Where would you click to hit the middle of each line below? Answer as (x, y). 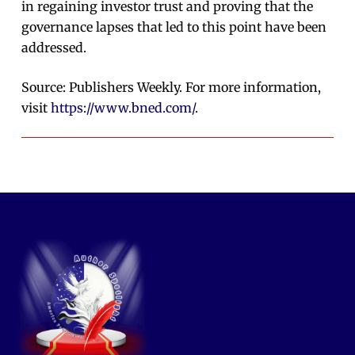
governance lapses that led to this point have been (174, 27)
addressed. (54, 48)
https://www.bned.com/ (123, 108)
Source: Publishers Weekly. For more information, (172, 88)
